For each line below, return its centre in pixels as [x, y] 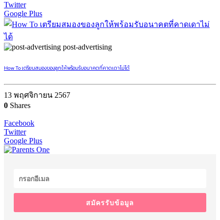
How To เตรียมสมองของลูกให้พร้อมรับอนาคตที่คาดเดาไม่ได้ [67, 68]
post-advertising [87, 47]
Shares [19, 106]
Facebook [19, 123]
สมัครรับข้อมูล [110, 203]
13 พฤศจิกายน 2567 [37, 95]
